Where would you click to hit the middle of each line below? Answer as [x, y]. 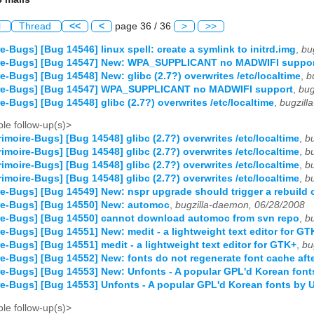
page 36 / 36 [143, 27]
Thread [36, 27]
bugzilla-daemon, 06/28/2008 [240, 205]
